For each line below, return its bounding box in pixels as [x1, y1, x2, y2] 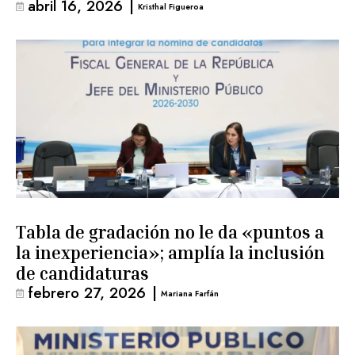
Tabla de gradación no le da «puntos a [16, 222, 324, 242]
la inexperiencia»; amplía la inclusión [16, 242, 325, 263]
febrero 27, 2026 [28, 282, 146, 303]
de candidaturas [16, 263, 149, 284]
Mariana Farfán [161, 287, 219, 300]
